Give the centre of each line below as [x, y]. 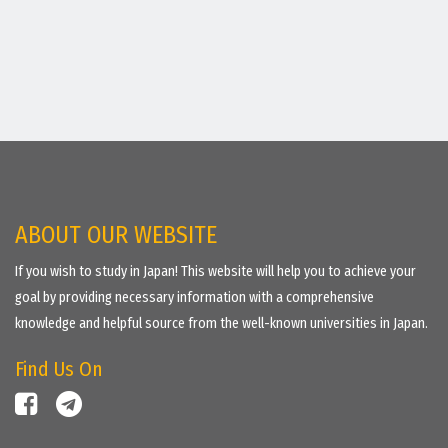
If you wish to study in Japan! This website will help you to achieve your [215, 271]
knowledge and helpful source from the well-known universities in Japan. [221, 323]
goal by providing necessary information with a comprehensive [194, 297]
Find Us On [59, 369]
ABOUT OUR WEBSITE [116, 235]
